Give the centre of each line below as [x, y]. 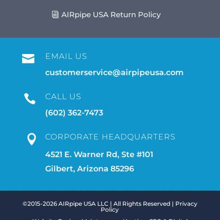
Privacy [186, 204]
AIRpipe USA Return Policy [111, 15]
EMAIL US [66, 56]
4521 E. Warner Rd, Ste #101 [99, 155]
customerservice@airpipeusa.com [114, 73]
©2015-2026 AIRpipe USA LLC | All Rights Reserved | [99, 204]
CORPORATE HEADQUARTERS [110, 137]
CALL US [63, 97]
